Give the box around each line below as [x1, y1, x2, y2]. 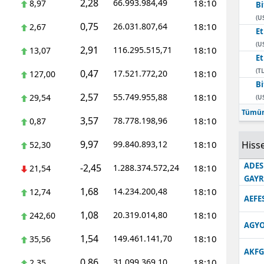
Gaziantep [109, 130, 149, 141]
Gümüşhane [109, 178, 157, 189]
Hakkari [109, 202, 138, 213]
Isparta [109, 250, 137, 262]
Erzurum [109, 81, 143, 93]
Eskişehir [109, 105, 144, 117]
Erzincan [109, 57, 143, 68]
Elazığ [109, 33, 133, 44]
